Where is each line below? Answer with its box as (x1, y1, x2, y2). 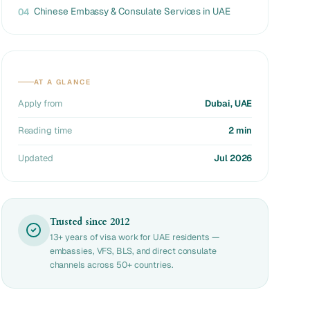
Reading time (17, 125, 72, 137)
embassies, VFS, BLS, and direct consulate (49, 245, 217, 257)
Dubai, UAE (205, 97, 253, 109)
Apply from (17, 97, 62, 109)
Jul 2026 (214, 152, 253, 164)
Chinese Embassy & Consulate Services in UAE (33, 5, 230, 18)
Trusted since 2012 (49, 215, 129, 228)
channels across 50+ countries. (49, 259, 174, 271)
